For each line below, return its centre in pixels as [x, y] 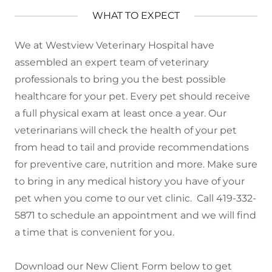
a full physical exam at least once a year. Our [121, 113]
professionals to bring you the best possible [120, 79]
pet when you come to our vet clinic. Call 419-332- [135, 198]
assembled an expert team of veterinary [112, 62]
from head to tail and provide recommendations [132, 147]
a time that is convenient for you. [94, 232]
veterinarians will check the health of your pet [126, 130]
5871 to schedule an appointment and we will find [135, 215]
